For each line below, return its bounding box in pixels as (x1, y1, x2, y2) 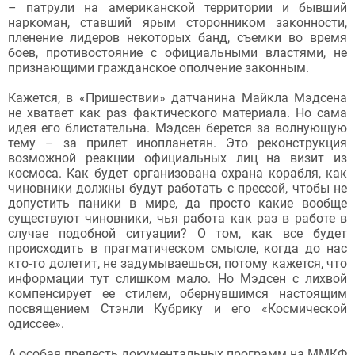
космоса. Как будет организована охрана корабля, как (8, 166, 347, 181)
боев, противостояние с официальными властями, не (8, 45, 347, 61)
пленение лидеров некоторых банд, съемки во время (8, 30, 347, 46)
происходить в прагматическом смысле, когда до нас (8, 241, 347, 257)
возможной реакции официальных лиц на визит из (8, 151, 347, 166)
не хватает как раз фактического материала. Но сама (8, 105, 347, 121)
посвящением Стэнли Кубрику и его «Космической (8, 301, 347, 317)
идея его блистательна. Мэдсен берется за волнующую (8, 120, 347, 136)
